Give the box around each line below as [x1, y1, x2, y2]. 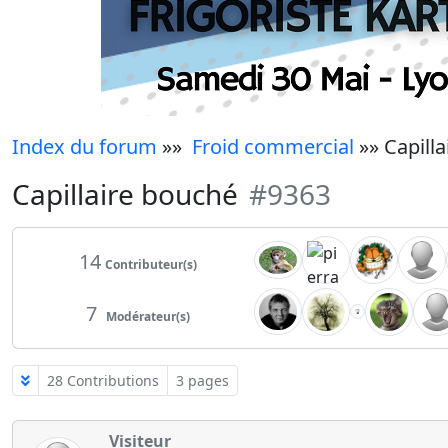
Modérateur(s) [105, 307, 190, 325]
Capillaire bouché [12, 174, 245, 213]
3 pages [176, 370, 229, 390]
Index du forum [12, 132, 157, 160]
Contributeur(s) [104, 255, 197, 273]
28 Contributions [47, 370, 159, 390]
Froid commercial [192, 132, 354, 160]
